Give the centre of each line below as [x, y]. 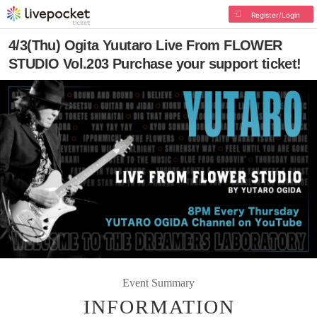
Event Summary [158, 282]
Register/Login [275, 15]
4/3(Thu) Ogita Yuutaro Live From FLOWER [145, 45]
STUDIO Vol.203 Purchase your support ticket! [155, 64]
